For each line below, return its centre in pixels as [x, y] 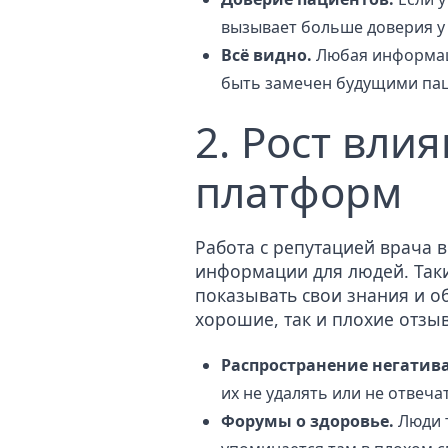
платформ [298, 191]
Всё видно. [266, 54]
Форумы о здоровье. [307, 421]
